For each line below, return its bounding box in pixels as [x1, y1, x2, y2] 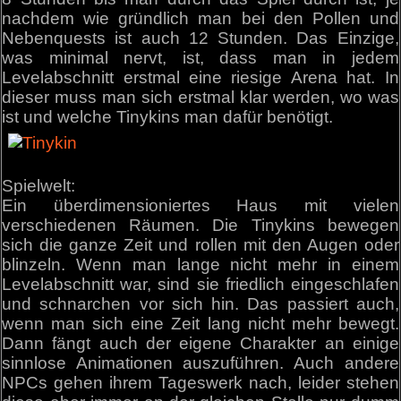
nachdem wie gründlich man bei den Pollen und [2, 8, 399, 28]
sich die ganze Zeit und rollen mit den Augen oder [2, 235, 399, 255]
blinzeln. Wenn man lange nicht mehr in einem [2, 255, 399, 275]
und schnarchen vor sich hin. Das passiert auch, [2, 294, 399, 314]
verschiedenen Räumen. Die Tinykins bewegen [2, 216, 399, 235]
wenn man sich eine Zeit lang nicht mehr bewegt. [2, 314, 399, 334]
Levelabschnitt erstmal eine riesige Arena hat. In [2, 67, 399, 87]
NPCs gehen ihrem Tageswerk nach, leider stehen [2, 373, 399, 393]
